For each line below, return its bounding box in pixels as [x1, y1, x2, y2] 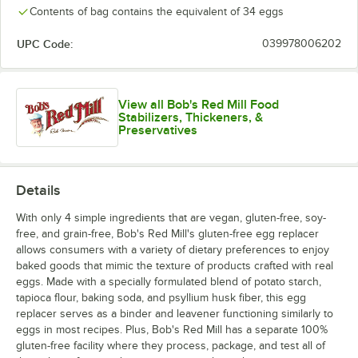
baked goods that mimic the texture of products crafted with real [16, 260, 333, 272]
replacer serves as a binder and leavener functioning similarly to [16, 308, 333, 320]
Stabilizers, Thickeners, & [118, 110, 264, 125]
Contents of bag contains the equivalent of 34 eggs [30, 6, 284, 18]
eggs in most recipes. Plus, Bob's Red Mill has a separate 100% [16, 324, 328, 336]
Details [16, 182, 60, 199]
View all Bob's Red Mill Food [118, 97, 280, 113]
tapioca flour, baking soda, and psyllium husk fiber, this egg [16, 292, 306, 304]
